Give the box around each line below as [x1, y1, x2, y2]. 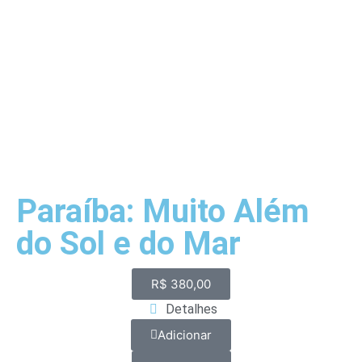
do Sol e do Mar [16, 225, 241, 263]
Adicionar [158, 327, 212, 343]
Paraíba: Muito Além [16, 192, 309, 231]
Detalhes [165, 301, 217, 318]
